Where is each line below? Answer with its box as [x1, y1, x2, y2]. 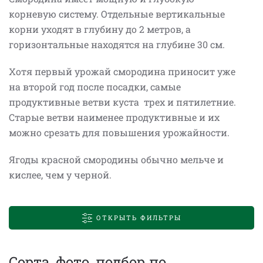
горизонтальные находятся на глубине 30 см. [9, 38, 225, 50]
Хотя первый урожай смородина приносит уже [9, 65, 235, 77]
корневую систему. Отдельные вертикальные [9, 8, 225, 20]
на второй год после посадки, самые [9, 80, 181, 93]
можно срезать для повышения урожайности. [9, 126, 230, 139]
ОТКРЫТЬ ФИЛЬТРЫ [96, 213, 181, 222]
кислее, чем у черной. [9, 168, 112, 181]
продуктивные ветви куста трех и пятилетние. [9, 96, 236, 108]
